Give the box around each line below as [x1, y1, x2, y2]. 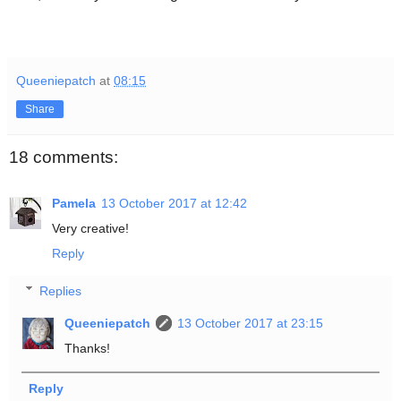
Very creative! [52, 221, 129, 236]
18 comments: [9, 147, 118, 166]
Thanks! [64, 340, 111, 355]
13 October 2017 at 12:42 [101, 196, 247, 211]
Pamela [52, 196, 96, 211]
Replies [39, 283, 82, 298]
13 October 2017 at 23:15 [177, 315, 324, 330]
